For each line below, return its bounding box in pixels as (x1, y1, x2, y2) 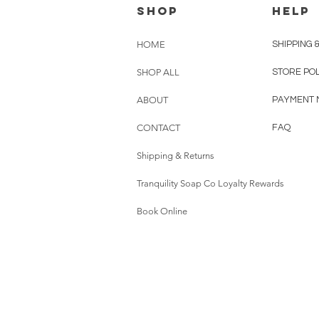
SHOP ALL (137, 66, 179, 78)
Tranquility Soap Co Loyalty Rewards (137, 177, 284, 189)
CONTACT (137, 122, 180, 133)
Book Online (137, 205, 187, 216)
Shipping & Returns (137, 150, 214, 161)
